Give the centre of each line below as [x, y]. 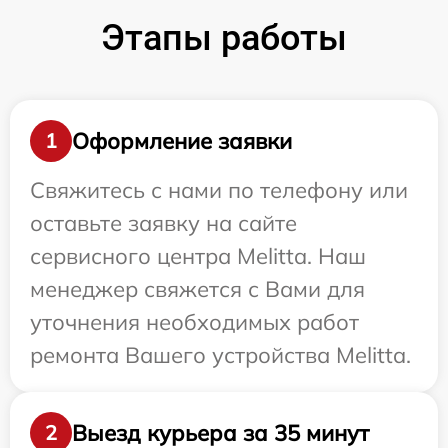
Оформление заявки [182, 140]
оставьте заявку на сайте [163, 223]
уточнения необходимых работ [194, 322]
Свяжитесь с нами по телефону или [219, 190]
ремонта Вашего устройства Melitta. [220, 355]
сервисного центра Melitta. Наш [198, 256]
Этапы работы [224, 38]
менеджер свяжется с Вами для [197, 289]
